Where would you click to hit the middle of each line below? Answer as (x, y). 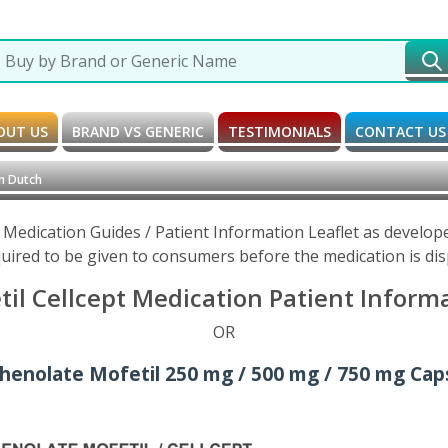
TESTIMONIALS (279, 131)
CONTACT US (400, 131)
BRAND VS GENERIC (138, 131)
